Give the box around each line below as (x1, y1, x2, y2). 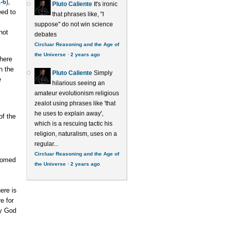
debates (34, 30, 57, 38)
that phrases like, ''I (52, 10, 104, 18)
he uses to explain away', (34, 109, 103, 117)
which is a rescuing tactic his (34, 120, 112, 127)
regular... (34, 140, 58, 147)
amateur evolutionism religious (34, 89, 119, 97)
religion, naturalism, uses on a (34, 130, 117, 137)
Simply (93, 69, 112, 77)
